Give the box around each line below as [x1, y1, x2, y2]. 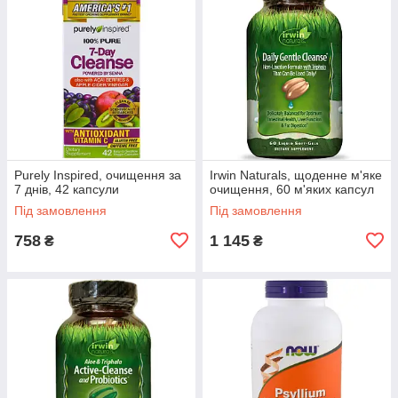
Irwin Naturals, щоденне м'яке [210, 167, 382, 182]
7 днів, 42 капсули [14, 181, 119, 196]
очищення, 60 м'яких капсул [210, 181, 374, 196]
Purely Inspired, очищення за [14, 167, 181, 182]
